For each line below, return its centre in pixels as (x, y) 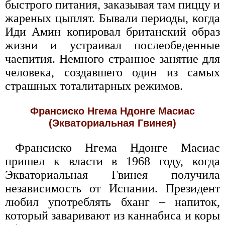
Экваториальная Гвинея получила (113, 175)
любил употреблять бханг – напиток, (113, 202)
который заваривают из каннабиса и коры (113, 215)
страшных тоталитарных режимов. (94, 86)
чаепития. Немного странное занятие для (113, 59)
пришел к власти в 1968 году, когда (113, 161)
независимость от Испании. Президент (113, 188)
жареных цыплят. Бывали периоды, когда (113, 18)
